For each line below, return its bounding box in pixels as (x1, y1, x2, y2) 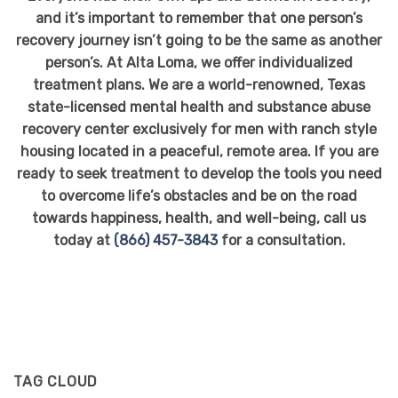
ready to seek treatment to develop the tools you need (16, 164, 382, 182)
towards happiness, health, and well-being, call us (32, 209, 366, 227)
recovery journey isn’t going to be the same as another (16, 31, 382, 49)
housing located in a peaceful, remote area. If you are (20, 142, 378, 160)
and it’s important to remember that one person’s (36, 9, 362, 27)
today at (52, 231, 114, 249)
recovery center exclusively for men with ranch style (21, 120, 377, 138)
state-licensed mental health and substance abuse (28, 98, 370, 115)
